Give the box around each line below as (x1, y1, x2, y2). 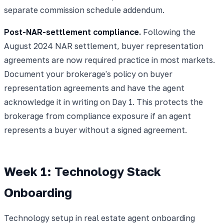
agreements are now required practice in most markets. (4, 54, 215, 65)
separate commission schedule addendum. (4, 4, 164, 15)
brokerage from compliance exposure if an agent (4, 110, 191, 121)
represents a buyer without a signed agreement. (4, 124, 187, 135)
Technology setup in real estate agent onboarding (4, 212, 195, 223)
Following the (141, 26, 195, 37)
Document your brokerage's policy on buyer (4, 68, 172, 79)
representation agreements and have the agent (4, 82, 184, 93)
